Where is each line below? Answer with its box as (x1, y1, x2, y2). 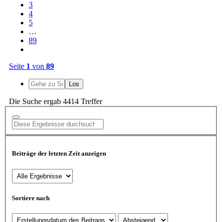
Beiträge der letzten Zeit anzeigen (12, 150, 106, 158)
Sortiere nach (12, 194, 50, 202)
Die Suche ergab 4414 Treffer (9, 97, 102, 106)
